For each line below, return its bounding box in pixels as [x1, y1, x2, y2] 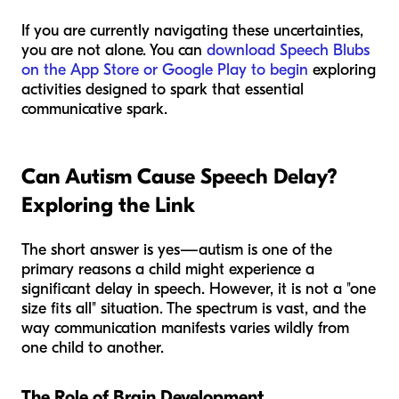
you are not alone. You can [21, 41, 207, 61]
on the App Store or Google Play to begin [21, 61, 308, 80]
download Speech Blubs [207, 41, 370, 61]
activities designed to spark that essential [21, 80, 304, 100]
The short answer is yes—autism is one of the [21, 240, 332, 260]
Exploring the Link [21, 192, 195, 218]
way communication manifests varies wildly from [21, 319, 349, 338]
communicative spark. [21, 100, 167, 119]
